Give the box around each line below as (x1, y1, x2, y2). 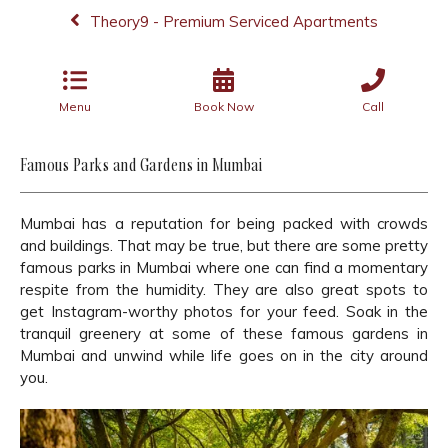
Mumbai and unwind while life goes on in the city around (20, 346, 428, 365)
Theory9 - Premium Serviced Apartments (90, 12, 378, 31)
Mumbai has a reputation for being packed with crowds (20, 214, 428, 233)
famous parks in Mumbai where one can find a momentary (20, 258, 428, 277)
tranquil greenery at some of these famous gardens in (20, 324, 428, 343)
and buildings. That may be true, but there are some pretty (20, 236, 428, 255)
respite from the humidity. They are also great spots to (20, 280, 428, 299)
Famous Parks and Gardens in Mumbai (20, 157, 262, 177)
